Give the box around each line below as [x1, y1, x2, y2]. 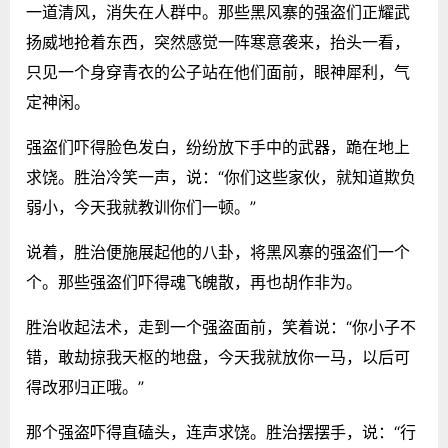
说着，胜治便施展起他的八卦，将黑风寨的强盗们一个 [26, 241, 410, 262]
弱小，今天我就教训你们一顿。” [26, 196, 256, 217]
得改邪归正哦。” [26, 376, 144, 397]
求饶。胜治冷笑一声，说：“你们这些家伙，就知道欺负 [26, 166, 416, 187]
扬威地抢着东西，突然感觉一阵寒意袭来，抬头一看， [26, 31, 410, 52]
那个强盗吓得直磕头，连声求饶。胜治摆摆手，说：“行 [26, 421, 416, 442]
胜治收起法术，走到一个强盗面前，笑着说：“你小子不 [26, 316, 416, 337]
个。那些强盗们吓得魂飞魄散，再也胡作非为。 [26, 271, 362, 292]
